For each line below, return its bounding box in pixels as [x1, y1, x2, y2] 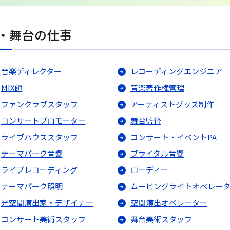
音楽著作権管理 [130, 82, 184, 93]
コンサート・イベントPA [130, 131, 217, 143]
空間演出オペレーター [130, 197, 207, 208]
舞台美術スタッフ [130, 214, 192, 225]
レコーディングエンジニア [130, 66, 222, 77]
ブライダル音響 [130, 148, 184, 159]
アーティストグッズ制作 [130, 99, 214, 110]
